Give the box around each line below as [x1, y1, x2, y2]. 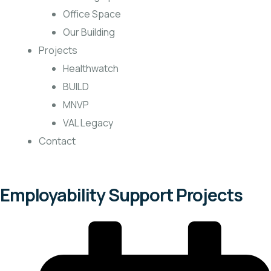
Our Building [63, 25, 115, 39]
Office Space [63, 7, 121, 21]
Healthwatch [63, 62, 119, 75]
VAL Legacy [63, 116, 113, 129]
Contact [39, 134, 76, 148]
